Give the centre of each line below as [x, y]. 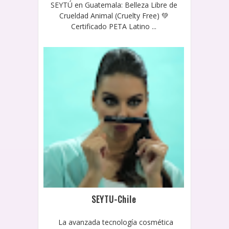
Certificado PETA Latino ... [114, 26]
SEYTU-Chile [114, 199]
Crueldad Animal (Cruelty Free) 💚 [114, 15]
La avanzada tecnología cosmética [114, 222]
